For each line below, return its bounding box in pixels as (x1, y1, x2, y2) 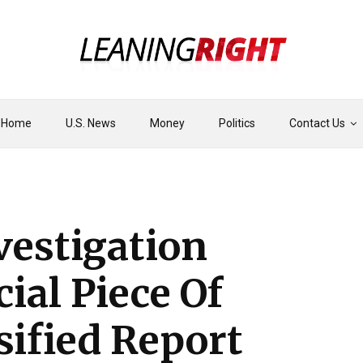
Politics (218, 117, 255, 130)
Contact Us (288, 117, 345, 130)
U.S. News (65, 117, 116, 130)
